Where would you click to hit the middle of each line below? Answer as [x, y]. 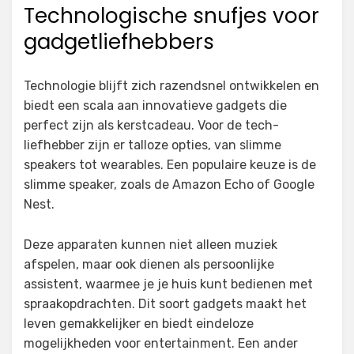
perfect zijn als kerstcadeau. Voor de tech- [151, 126]
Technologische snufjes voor [171, 16]
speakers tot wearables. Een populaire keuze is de [170, 165]
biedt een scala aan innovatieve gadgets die [155, 106]
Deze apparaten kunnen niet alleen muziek [151, 245]
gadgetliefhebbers [119, 42]
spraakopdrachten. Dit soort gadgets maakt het [165, 304]
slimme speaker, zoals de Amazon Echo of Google [169, 185]
